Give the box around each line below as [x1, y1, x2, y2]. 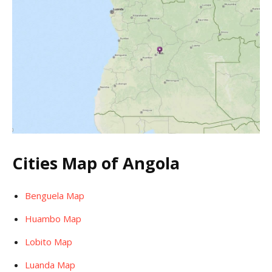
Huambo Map [25, 212, 81, 225]
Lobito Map [25, 236, 72, 248]
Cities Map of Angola [12, 152, 180, 175]
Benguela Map [25, 189, 84, 202]
